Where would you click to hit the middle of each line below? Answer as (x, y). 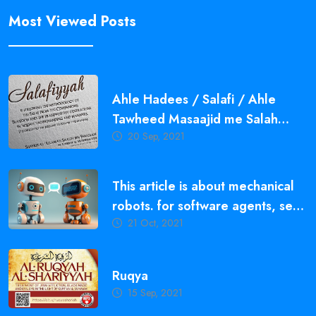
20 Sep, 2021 (157, 136)
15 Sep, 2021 (156, 293)
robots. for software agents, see (207, 206)
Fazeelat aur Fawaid (170, 158)
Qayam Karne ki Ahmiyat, (187, 139)
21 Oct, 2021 (156, 223)
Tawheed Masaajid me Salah (195, 119)
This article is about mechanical (203, 187)
